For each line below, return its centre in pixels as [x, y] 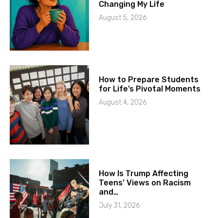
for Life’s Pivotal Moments [150, 89]
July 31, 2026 [119, 206]
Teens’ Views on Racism [145, 183]
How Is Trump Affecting [144, 174]
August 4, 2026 [123, 103]
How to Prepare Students [149, 80]
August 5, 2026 [123, 18]
